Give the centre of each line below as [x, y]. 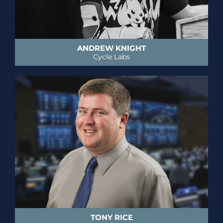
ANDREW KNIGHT [111, 48]
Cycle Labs [111, 57]
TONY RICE [111, 217]
